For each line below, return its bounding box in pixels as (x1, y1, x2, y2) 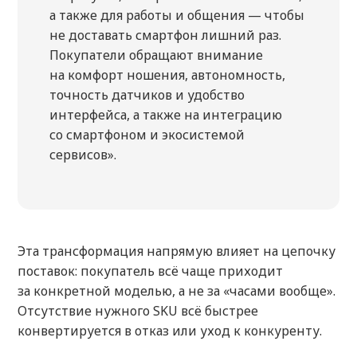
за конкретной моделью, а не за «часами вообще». (18, 282, 335, 300)
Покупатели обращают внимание (49, 46, 263, 65)
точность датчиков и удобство (49, 86, 245, 104)
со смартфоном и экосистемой (49, 126, 245, 144)
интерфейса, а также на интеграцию (49, 106, 282, 124)
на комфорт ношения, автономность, (49, 66, 285, 84)
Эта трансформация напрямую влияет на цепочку (18, 242, 335, 261)
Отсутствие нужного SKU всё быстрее (18, 302, 258, 320)
